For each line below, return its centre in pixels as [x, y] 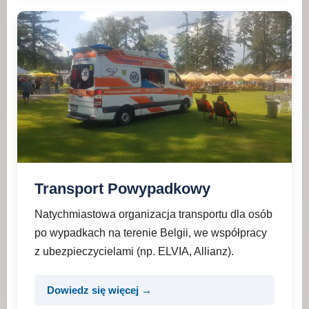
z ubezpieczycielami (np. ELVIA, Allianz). [134, 251]
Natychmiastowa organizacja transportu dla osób [153, 214]
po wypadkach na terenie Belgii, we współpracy [151, 233]
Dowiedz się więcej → [99, 290]
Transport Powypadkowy [122, 189]
